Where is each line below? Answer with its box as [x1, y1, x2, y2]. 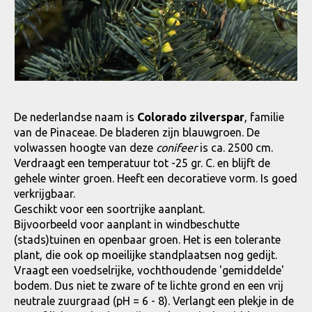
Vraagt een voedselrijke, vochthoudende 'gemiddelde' [14, 264, 284, 277]
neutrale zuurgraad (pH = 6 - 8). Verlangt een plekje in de [14, 295, 294, 308]
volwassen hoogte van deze [14, 141, 156, 155]
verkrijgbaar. [14, 187, 75, 201]
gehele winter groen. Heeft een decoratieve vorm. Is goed [14, 172, 297, 185]
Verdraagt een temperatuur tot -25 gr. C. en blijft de [14, 157, 270, 170]
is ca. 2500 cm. [197, 141, 273, 155]
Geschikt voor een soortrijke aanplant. [14, 203, 205, 216]
